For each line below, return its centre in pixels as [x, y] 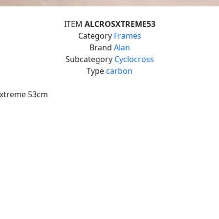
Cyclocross [134, 59]
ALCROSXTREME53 [120, 24]
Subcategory [90, 59]
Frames [127, 36]
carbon [119, 71]
